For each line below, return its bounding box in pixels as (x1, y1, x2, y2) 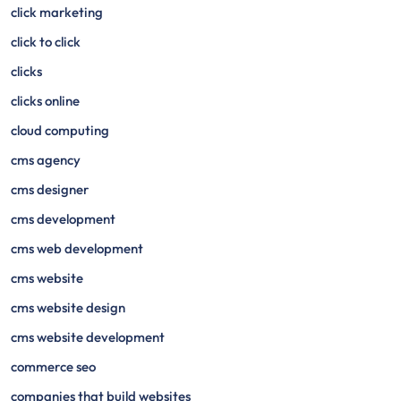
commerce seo (11, 358, 96, 375)
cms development (11, 210, 115, 227)
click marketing (11, 4, 103, 21)
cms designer (11, 181, 89, 198)
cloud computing (11, 122, 109, 139)
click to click (11, 33, 81, 50)
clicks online (11, 92, 80, 109)
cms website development (11, 328, 165, 346)
